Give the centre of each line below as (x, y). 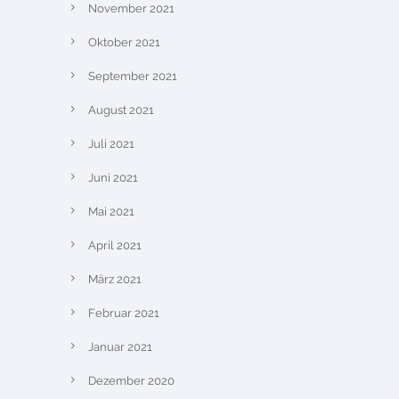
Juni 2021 (113, 178)
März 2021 (115, 279)
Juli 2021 (111, 144)
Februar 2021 (124, 313)
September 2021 (133, 76)
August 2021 (121, 110)
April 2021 (115, 245)
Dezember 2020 (131, 381)
